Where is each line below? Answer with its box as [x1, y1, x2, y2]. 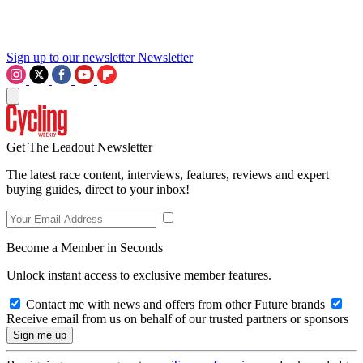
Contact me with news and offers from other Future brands [23, 297, 328, 311]
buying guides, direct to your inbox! [6, 181, 190, 196]
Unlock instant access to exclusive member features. [6, 267, 271, 282]
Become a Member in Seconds [6, 240, 163, 254]
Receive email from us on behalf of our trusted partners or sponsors [6, 311, 348, 326]
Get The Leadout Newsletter [6, 139, 152, 154]
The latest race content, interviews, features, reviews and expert [6, 167, 329, 181]
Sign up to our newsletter [6, 49, 135, 64]
